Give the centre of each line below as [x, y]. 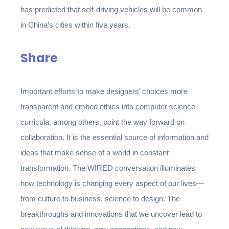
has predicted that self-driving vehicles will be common [111, 10]
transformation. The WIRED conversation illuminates [108, 168]
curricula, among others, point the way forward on [102, 122]
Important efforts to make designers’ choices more [104, 91]
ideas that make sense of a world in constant [94, 153]
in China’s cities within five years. [75, 25]
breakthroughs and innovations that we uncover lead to [111, 214]
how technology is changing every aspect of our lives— [112, 184]
